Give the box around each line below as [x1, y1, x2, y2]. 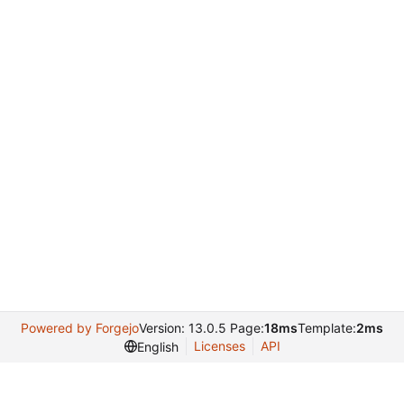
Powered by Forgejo [21, 320, 139, 335]
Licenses [193, 338, 245, 353]
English [136, 338, 179, 354]
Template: [298, 320, 356, 335]
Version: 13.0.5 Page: [139, 320, 264, 335]
